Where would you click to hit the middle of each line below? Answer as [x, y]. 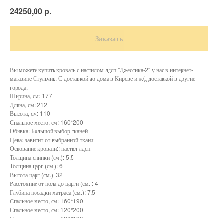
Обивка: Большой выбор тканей [49, 130]
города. [19, 87]
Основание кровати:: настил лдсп [50, 148]
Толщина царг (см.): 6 [36, 165]
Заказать [109, 38]
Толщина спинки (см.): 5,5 [42, 157]
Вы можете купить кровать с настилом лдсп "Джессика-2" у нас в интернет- [101, 69]
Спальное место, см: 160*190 [46, 200]
